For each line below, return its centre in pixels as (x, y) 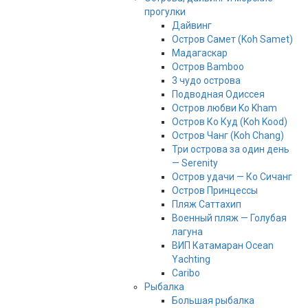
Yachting (191, 260)
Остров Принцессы (214, 191)
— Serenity (195, 163)
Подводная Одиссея (218, 95)
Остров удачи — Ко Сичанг (232, 177)
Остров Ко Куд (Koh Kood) (229, 122)
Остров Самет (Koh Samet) (232, 40)
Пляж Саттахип (206, 205)
